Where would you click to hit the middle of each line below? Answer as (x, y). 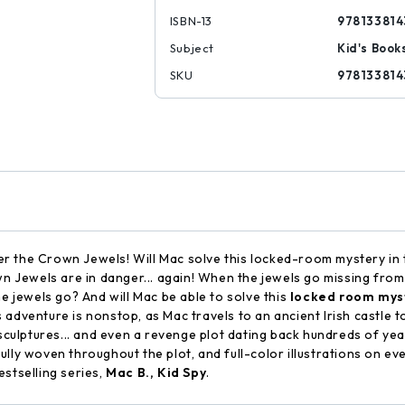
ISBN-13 (191, 21)
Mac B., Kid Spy (156, 372)
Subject (192, 48)
